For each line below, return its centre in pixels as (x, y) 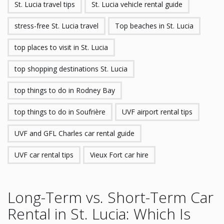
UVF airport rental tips (157, 112)
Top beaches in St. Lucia (154, 26)
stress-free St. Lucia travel (56, 26)
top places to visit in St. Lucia (61, 47)
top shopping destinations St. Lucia (71, 69)
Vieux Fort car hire (119, 155)
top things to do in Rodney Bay (65, 90)
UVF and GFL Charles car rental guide (74, 133)
